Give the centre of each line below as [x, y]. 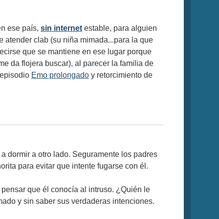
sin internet [61, 28]
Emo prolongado [60, 75]
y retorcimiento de [121, 75]
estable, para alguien [120, 28]
